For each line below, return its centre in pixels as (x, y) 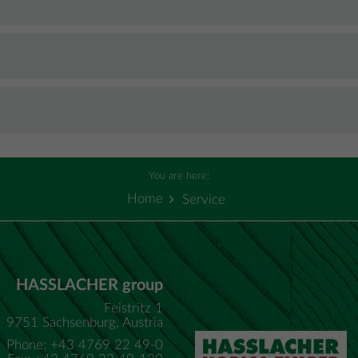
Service (203, 199)
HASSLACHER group (89, 285)
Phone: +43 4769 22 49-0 (85, 345)
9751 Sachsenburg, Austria (85, 322)
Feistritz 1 (133, 308)
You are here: (179, 176)
